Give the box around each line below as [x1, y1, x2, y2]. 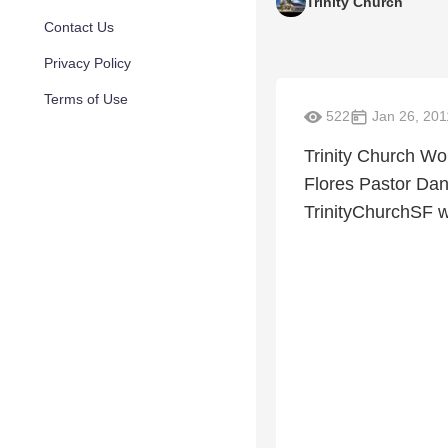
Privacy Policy [44, 55, 131, 71]
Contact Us [44, 19, 114, 35]
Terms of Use [44, 91, 128, 107]
